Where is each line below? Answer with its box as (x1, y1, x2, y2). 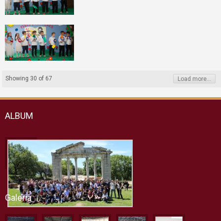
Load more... (178, 75, 211, 82)
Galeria (5, 192, 32, 203)
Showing (5, 75, 30, 82)
